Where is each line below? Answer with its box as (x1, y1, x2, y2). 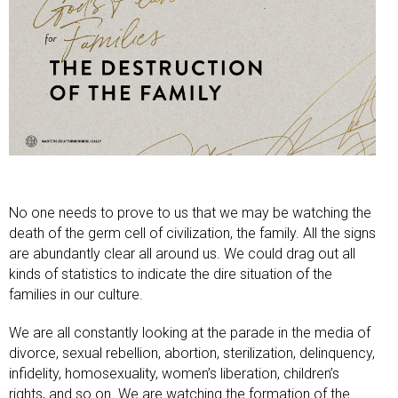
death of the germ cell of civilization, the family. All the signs (9, 224, 376, 242)
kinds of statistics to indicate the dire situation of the (9, 265, 332, 283)
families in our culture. (9, 285, 143, 303)
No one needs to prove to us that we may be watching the (9, 203, 371, 221)
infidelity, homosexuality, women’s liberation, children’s (9, 364, 339, 382)
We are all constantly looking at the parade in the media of (9, 323, 370, 341)
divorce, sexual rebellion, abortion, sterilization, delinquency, (9, 344, 375, 362)
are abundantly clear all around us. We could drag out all (9, 244, 355, 262)
